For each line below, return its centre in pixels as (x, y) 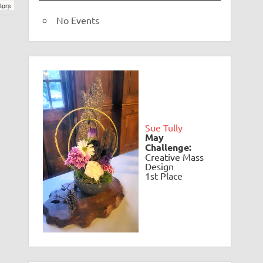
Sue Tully (163, 128)
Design (159, 166)
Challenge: (168, 147)
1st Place (165, 176)
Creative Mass (174, 157)
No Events (78, 20)
